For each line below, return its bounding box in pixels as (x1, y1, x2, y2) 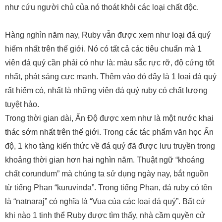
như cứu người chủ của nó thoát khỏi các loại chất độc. (5, 3, 199, 12)
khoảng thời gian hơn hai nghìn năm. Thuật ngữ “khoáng (5, 156, 204, 165)
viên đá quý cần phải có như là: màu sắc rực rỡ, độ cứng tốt (5, 58, 214, 67)
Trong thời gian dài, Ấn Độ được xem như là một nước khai (5, 114, 214, 123)
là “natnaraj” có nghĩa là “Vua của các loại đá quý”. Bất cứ (5, 197, 206, 206)
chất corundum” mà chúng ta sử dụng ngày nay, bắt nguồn (5, 169, 209, 178)
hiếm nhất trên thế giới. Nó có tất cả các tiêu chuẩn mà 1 (5, 45, 202, 54)
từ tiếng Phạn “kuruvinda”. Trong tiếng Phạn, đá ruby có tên (5, 183, 212, 192)
